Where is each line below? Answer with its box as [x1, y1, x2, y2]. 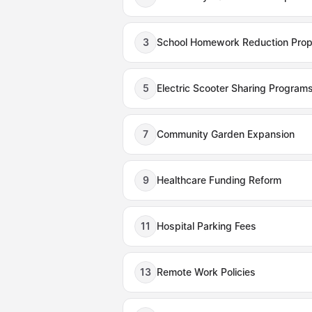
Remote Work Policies [157, 266, 256, 278]
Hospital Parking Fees [157, 220, 256, 232]
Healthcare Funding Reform [157, 174, 281, 186]
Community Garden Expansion [157, 128, 295, 140]
